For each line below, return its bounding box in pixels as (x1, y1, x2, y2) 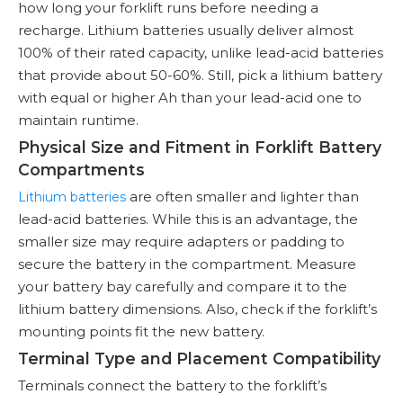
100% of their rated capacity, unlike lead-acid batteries (18, 44, 383, 61)
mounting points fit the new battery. (18, 323, 264, 340)
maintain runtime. (18, 112, 139, 129)
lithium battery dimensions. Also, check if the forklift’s (18, 300, 377, 318)
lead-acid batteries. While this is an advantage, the (18, 210, 358, 228)
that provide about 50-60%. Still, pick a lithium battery (18, 67, 382, 84)
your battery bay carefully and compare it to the (18, 278, 347, 295)
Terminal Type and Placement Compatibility (18, 349, 381, 368)
